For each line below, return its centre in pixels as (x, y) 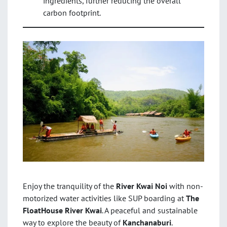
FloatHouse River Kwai (62, 211)
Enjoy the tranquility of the (69, 186)
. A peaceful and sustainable (150, 211)
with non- (185, 186)
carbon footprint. (72, 12)
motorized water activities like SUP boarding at (104, 198)
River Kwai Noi (142, 186)
